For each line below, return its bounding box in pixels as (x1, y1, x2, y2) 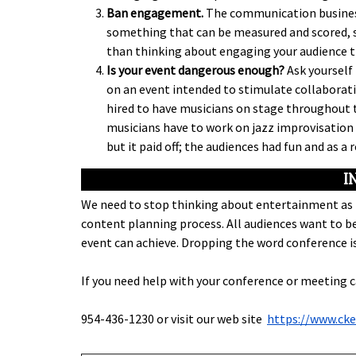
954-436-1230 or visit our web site (81, 311, 267, 327)
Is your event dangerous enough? (106, 62, 284, 79)
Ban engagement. (106, 5, 203, 21)
